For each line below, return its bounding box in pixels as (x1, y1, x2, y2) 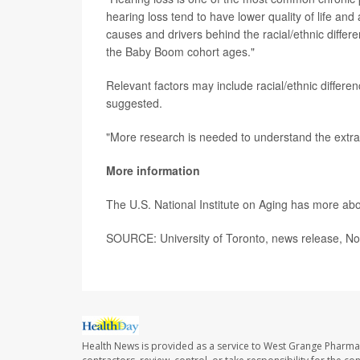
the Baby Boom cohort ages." (106, 43, 255, 59)
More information (106, 162, 200, 178)
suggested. (106, 94, 162, 111)
